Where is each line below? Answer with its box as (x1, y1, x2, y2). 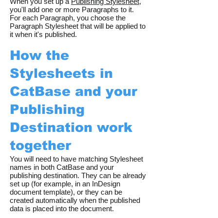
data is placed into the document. (10, 204, 114, 213)
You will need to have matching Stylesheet (10, 155, 143, 163)
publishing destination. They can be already (10, 171, 146, 180)
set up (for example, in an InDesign (10, 180, 120, 188)
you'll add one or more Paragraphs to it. (10, 5, 134, 14)
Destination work (10, 120, 132, 135)
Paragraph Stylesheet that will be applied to (10, 22, 145, 30)
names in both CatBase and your (10, 163, 114, 171)
